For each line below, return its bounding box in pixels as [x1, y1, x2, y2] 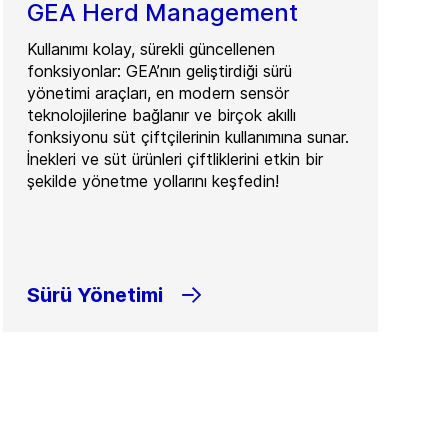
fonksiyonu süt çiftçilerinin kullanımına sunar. [27, 127, 350, 147]
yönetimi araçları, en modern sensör [27, 83, 290, 103]
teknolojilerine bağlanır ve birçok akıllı [27, 105, 297, 125]
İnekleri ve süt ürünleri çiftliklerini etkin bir [27, 149, 324, 169]
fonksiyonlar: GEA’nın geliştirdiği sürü [27, 61, 293, 81]
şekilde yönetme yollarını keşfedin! [27, 171, 280, 191]
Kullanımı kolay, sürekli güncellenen [27, 39, 276, 59]
